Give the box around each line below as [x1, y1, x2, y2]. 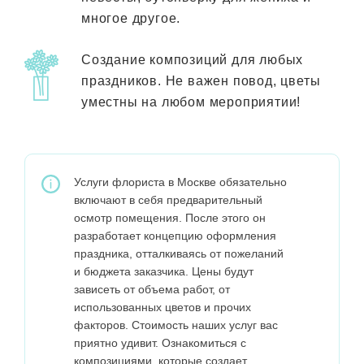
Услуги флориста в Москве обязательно [74, 175, 287, 189]
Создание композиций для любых [81, 53, 304, 67]
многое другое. [81, 11, 181, 26]
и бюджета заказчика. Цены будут [74, 265, 253, 279]
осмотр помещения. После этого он [74, 211, 266, 225]
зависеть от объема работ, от [74, 283, 230, 297]
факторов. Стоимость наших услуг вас [74, 318, 278, 332]
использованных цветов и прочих [74, 301, 251, 314]
